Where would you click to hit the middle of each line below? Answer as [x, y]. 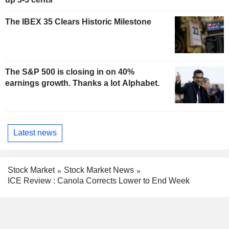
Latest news [35, 133]
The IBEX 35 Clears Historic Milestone [78, 21]
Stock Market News [99, 170]
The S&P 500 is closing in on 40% [70, 72]
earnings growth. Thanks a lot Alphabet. [82, 83]
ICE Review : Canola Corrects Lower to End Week [99, 180]
